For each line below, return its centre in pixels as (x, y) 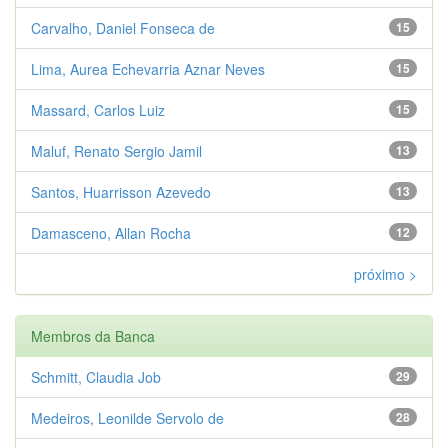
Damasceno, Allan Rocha (111, 232)
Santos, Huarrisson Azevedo (121, 191)
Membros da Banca (93, 335)
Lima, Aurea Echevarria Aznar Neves (148, 68)
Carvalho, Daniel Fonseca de (123, 27)
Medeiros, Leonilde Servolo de (127, 417)
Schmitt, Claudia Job (96, 376)
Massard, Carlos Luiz (98, 109)
